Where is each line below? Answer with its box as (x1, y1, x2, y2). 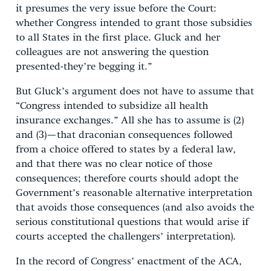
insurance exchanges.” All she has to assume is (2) (16, 115, 244, 126)
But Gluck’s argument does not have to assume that (16, 86, 254, 97)
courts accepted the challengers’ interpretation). (16, 231, 236, 242)
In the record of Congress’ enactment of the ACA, (16, 256, 242, 267)
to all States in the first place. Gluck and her (16, 32, 220, 43)
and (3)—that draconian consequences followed (16, 129, 233, 140)
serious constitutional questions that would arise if (16, 217, 249, 227)
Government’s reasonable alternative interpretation (16, 188, 252, 198)
